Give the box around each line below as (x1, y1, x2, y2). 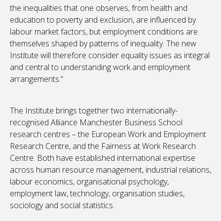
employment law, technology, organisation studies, (10, 188, 184, 199)
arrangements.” (10, 74, 65, 85)
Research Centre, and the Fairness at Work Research (10, 141, 196, 152)
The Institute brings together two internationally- (10, 105, 178, 116)
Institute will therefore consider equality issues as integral (10, 50, 210, 61)
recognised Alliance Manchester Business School (10, 117, 183, 128)
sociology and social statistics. (10, 200, 116, 211)
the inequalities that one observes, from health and (10, 2, 187, 14)
